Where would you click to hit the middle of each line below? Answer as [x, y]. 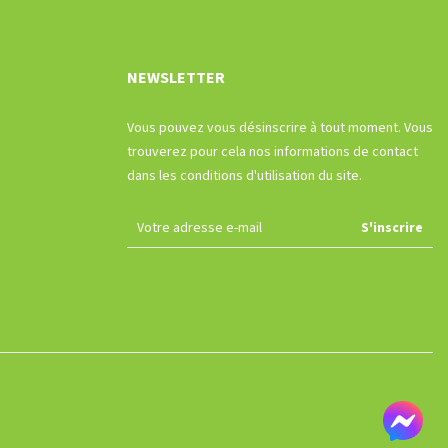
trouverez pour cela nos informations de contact [272, 152]
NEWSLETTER [176, 78]
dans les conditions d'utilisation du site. [244, 176]
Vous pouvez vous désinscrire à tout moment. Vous [280, 128]
